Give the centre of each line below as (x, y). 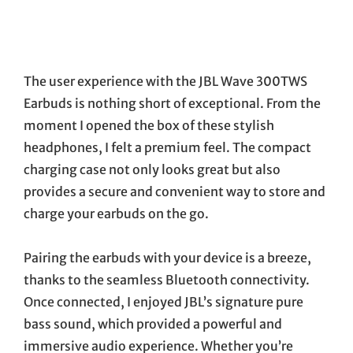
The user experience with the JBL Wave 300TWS (165, 81)
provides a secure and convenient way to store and (175, 191)
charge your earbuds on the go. (116, 213)
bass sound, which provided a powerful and (153, 323)
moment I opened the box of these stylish (149, 125)
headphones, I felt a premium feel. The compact (167, 147)
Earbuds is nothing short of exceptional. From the (172, 103)
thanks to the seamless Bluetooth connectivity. (167, 279)
